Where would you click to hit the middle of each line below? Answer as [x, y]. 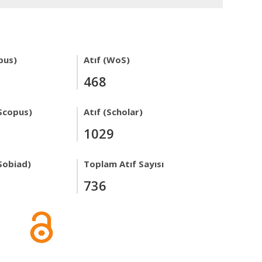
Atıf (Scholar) [113, 112]
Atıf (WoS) [107, 60]
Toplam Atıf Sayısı [124, 164]
